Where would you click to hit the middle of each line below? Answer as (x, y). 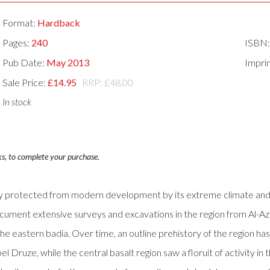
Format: (20, 23)
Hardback (59, 23)
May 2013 (68, 62)
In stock (17, 102)
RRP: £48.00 (106, 82)
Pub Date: (25, 62)
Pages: (17, 43)
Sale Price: (25, 82)
